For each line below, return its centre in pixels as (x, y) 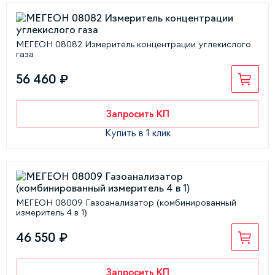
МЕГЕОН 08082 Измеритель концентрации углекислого (134, 44)
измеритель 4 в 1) (52, 212)
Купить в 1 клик (137, 133)
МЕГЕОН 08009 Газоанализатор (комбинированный (126, 203)
